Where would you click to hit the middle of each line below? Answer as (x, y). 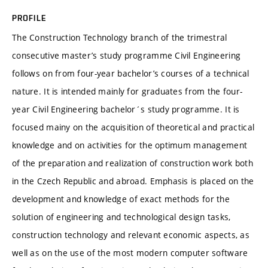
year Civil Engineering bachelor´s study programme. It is (126, 109)
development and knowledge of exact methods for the (121, 199)
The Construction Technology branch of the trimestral (120, 38)
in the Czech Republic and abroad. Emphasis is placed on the (133, 181)
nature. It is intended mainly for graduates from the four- (127, 92)
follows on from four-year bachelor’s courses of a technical (131, 74)
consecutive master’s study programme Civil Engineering (127, 56)
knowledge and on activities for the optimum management (130, 145)
